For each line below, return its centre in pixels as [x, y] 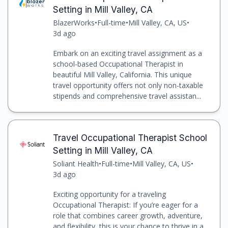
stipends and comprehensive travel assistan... [127, 96]
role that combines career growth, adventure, [127, 215]
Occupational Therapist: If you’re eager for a [125, 205]
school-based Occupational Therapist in [118, 64]
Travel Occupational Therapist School [130, 137]
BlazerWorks [74, 22]
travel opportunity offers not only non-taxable [128, 85]
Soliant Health [76, 163]
